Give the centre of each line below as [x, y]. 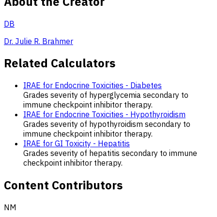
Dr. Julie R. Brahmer [39, 41]
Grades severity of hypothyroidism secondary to [107, 124]
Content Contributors [63, 185]
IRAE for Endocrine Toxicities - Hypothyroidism [104, 115]
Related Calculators [60, 63]
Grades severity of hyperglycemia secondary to [106, 95]
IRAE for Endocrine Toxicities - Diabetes [93, 85]
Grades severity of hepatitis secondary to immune [110, 153]
